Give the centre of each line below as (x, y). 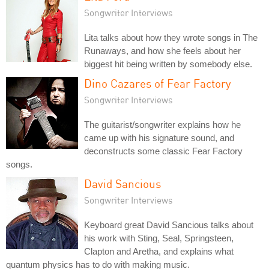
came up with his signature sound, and (159, 138)
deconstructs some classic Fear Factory (163, 151)
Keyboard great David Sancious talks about (169, 225)
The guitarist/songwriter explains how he (162, 125)
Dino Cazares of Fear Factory (158, 83)
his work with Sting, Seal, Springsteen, (159, 238)
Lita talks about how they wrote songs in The (171, 38)
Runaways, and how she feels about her (162, 51)
